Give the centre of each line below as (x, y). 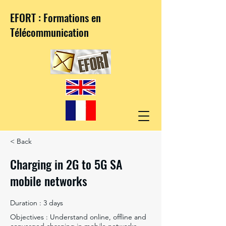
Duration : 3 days (37, 203)
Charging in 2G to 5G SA (66, 164)
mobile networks (49, 181)
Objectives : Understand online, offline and (78, 217)
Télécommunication (49, 32)
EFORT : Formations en (55, 17)
